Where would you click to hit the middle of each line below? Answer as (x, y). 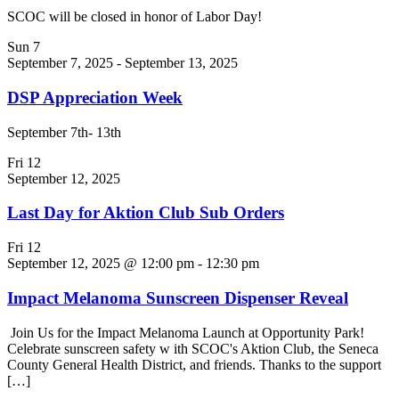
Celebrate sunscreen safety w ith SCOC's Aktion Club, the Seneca (193, 348)
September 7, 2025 (60, 63)
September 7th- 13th (64, 132)
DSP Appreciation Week (95, 97)
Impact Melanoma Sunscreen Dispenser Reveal (178, 297)
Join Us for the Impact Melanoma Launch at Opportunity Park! (187, 332)
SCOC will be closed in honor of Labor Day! (134, 17)
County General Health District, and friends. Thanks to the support (194, 364)
